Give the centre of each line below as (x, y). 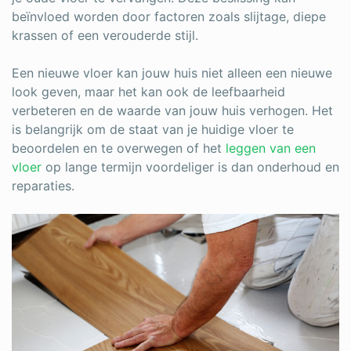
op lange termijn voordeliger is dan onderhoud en (190, 167)
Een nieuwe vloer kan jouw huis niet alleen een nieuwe (172, 73)
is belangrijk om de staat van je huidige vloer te (153, 129)
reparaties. (43, 186)
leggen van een (271, 148)
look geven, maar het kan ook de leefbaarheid (148, 92)
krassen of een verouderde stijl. (107, 35)
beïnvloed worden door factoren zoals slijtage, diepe (169, 16)
